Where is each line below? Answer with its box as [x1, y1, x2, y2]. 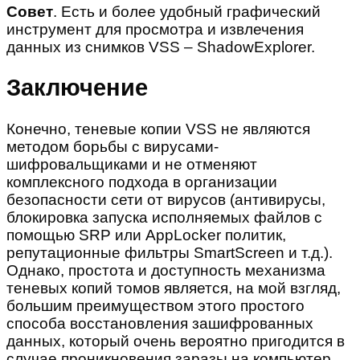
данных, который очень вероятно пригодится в [6, 332, 345, 350]
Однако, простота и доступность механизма [6, 261, 325, 279]
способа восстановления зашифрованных [6, 314, 313, 332]
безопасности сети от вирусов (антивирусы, [6, 190, 325, 208]
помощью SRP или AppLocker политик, [6, 226, 286, 243]
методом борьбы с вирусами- [6, 137, 219, 155]
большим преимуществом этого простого [6, 297, 305, 314]
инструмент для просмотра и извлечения [6, 20, 304, 38]
